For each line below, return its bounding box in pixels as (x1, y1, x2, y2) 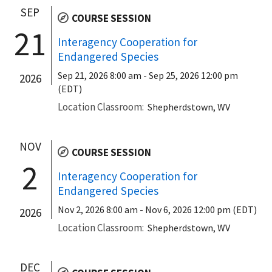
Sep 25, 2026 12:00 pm (149, 69, 238, 81)
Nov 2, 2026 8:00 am (58, 203, 138, 216)
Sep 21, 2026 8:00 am (58, 69, 141, 81)
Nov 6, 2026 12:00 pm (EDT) (145, 203, 257, 216)
